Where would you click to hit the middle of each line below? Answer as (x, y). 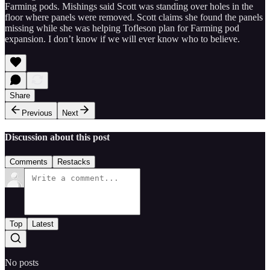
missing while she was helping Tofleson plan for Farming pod (122, 28)
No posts (22, 263)
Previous (37, 113)
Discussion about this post (57, 137)
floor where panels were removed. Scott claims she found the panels (134, 17)
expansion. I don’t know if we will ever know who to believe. (122, 39)
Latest (43, 224)
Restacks (74, 162)
